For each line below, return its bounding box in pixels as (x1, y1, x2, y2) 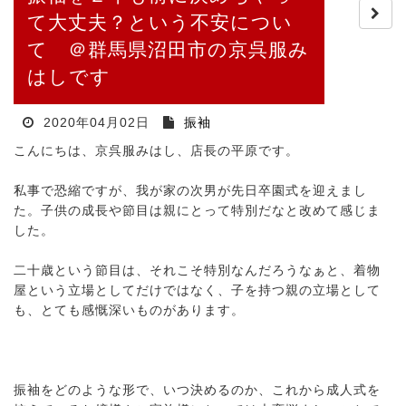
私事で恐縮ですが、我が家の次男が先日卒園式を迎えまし (14, 183, 367, 198)
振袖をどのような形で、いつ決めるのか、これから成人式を (14, 382, 381, 398)
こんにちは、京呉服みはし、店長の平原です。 (14, 143, 299, 159)
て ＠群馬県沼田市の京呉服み (27, 39, 309, 61)
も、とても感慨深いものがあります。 (14, 303, 245, 318)
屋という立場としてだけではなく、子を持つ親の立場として (14, 283, 381, 298)
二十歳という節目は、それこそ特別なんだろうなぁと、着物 (14, 263, 381, 278)
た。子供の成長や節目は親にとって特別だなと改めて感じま (14, 203, 381, 218)
